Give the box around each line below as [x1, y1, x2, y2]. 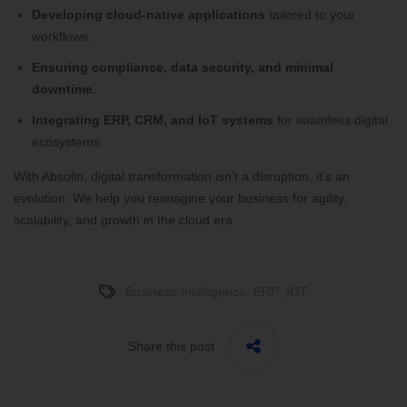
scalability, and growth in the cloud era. [14, 213, 236, 228]
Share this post [128, 339, 214, 354]
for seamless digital [273, 113, 388, 128]
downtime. [32, 82, 96, 97]
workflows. [32, 29, 92, 45]
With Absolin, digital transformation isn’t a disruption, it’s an [14, 169, 350, 184]
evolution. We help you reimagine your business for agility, [14, 191, 347, 206]
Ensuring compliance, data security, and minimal [32, 60, 333, 75]
